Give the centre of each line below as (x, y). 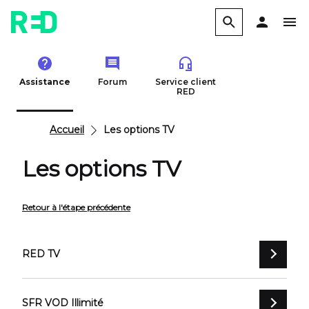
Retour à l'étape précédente (76, 207)
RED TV (41, 254)
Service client (186, 82)
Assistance (45, 82)
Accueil (67, 130)
